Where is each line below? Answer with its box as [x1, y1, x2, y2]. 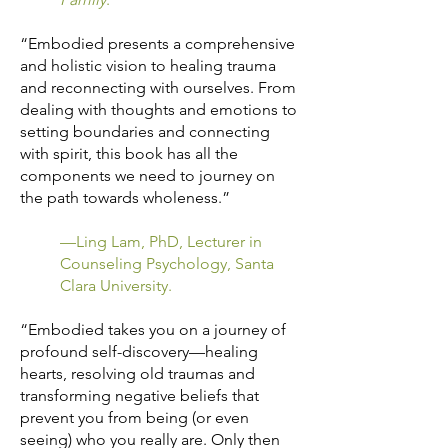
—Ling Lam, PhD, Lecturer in [60, 231, 262, 251]
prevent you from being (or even [20, 407, 249, 427]
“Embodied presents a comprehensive [20, 33, 295, 53]
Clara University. [60, 275, 172, 295]
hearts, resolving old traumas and [20, 363, 255, 383]
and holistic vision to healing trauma [20, 55, 276, 75]
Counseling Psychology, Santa [60, 253, 274, 273]
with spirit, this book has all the [20, 143, 238, 163]
